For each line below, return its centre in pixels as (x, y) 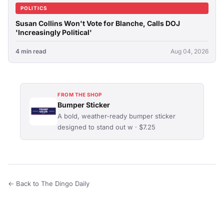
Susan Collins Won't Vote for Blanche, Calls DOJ (98, 23)
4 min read (31, 51)
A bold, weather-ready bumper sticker (116, 116)
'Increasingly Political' (54, 32)
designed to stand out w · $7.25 (106, 127)
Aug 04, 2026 (189, 51)
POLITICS (34, 8)
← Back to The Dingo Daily (49, 183)
